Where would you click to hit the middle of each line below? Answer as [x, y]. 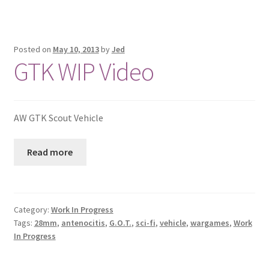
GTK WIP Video [83, 72]
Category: [32, 210]
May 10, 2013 [76, 50]
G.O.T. [120, 223]
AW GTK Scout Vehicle [58, 117]
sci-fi [145, 223]
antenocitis [83, 223]
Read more [50, 152]
